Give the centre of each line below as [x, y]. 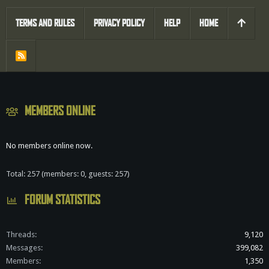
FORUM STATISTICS [62, 200]
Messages [23, 248]
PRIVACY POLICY [119, 23]
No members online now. [49, 146]
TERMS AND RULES [45, 23]
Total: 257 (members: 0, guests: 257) [68, 174]
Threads [20, 234]
